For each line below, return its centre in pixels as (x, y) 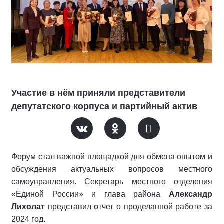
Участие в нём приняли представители (98, 93)
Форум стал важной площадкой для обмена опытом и (112, 157)
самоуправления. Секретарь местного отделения (112, 182)
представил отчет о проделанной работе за (129, 207)
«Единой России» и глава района (90, 194)
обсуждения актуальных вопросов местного (112, 169)
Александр (191, 194)
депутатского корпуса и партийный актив (104, 106)
